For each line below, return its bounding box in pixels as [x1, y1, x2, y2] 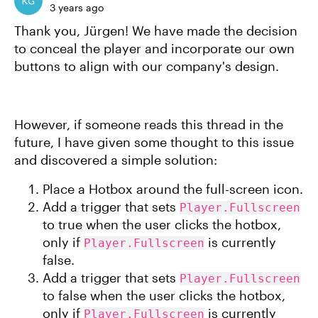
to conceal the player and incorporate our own [14, 40, 295, 56]
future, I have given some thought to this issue [14, 134, 294, 150]
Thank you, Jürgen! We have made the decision [14, 23, 297, 38]
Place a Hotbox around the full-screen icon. [43, 181, 303, 197]
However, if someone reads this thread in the [14, 116, 283, 132]
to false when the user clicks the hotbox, [43, 287, 285, 303]
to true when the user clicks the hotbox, [43, 216, 281, 232]
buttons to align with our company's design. [14, 58, 279, 74]
